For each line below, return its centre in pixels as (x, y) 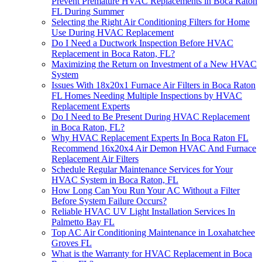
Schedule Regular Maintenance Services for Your (142, 170)
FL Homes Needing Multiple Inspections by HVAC (147, 96)
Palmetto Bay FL (83, 222)
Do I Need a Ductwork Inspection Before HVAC (142, 43)
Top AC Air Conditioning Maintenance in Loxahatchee (153, 233)
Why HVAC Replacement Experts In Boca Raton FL (150, 138)
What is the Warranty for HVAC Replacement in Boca (152, 254)
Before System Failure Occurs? (109, 201)
